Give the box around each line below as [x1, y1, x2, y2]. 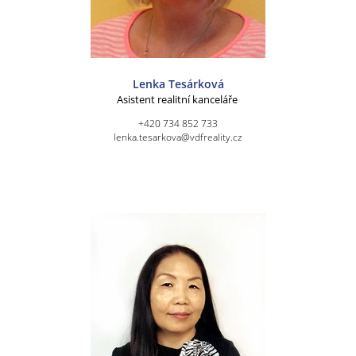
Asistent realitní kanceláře [116, 91, 240, 106]
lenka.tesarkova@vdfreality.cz [114, 130, 242, 144]
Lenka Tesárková [132, 75, 224, 91]
